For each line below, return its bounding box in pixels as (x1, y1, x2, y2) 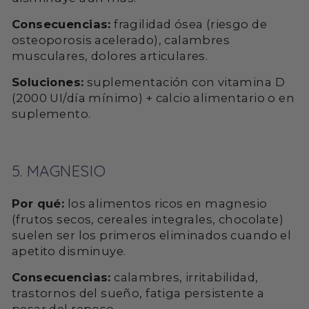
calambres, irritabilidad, (110, 270, 259, 285)
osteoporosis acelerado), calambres (12, 33, 230, 48)
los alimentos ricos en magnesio (64, 197, 268, 211)
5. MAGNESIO (12, 161, 106, 181)
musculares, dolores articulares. (12, 49, 208, 63)
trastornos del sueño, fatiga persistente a (12, 286, 265, 301)
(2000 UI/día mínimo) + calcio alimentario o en (12, 91, 295, 106)
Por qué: (12, 197, 65, 211)
